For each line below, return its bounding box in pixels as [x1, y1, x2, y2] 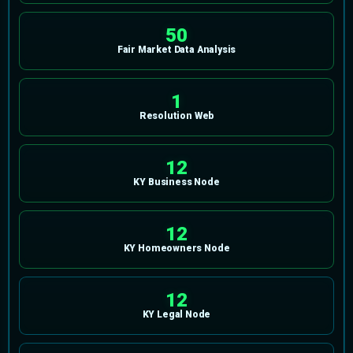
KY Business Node [133, 176, 220, 188]
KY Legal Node [142, 309, 211, 321]
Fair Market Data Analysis [117, 44, 236, 56]
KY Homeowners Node [123, 243, 230, 255]
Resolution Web [139, 110, 214, 122]
